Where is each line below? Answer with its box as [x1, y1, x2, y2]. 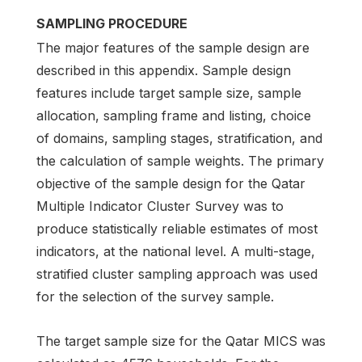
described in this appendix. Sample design [36, 62, 291, 79]
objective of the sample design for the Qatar [36, 175, 305, 192]
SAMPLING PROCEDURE [36, 15, 187, 32]
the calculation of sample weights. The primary [36, 153, 324, 170]
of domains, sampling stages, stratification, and [36, 130, 322, 147]
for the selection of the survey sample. [36, 288, 274, 305]
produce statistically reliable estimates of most [36, 221, 318, 238]
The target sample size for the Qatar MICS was [36, 333, 326, 350]
